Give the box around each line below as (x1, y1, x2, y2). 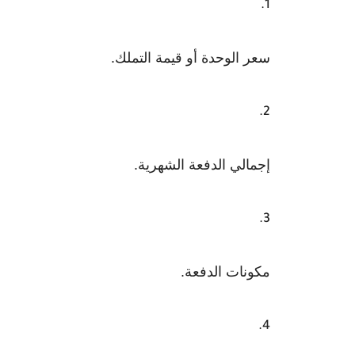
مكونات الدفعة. (181, 264, 270, 280)
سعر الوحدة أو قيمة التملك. (111, 50, 270, 66)
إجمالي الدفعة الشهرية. (134, 157, 270, 173)
